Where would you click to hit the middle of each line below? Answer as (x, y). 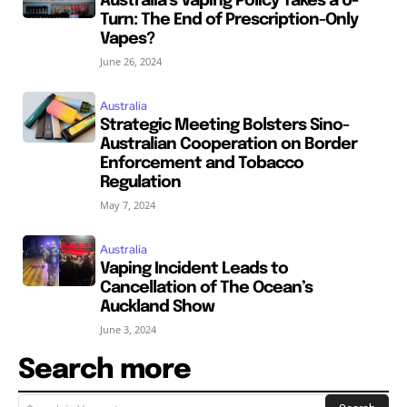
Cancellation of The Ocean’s (206, 288)
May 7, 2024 (127, 204)
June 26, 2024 (130, 61)
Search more (104, 370)
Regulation (140, 182)
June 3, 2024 (128, 329)
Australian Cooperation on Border (228, 144)
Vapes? (127, 39)
